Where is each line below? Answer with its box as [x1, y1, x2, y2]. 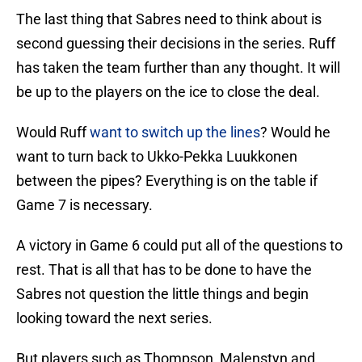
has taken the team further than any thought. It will [16, 59, 340, 77]
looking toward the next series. [16, 309, 213, 327]
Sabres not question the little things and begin [16, 285, 309, 303]
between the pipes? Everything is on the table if [16, 172, 318, 190]
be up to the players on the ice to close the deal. [16, 83, 320, 101]
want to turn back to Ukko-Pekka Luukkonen [16, 148, 297, 166]
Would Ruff [16, 124, 90, 141]
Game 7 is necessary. [16, 196, 153, 214]
